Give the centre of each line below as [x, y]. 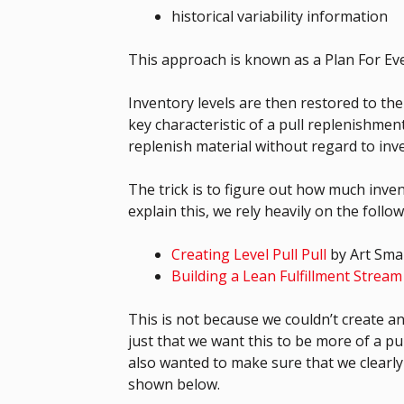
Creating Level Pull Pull [249, 254]
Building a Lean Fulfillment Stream [287, 275]
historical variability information [280, 16]
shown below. [174, 384]
